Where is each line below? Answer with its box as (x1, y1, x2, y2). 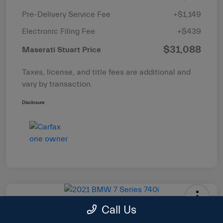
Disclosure (22, 100, 44, 106)
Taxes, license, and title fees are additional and (22, 68, 191, 77)
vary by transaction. (22, 80, 93, 89)
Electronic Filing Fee (22, 27, 95, 36)
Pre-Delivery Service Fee (22, 10, 111, 19)
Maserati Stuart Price (22, 45, 101, 55)
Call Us (101, 204, 136, 217)
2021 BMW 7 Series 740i (14, 205, 123, 217)
